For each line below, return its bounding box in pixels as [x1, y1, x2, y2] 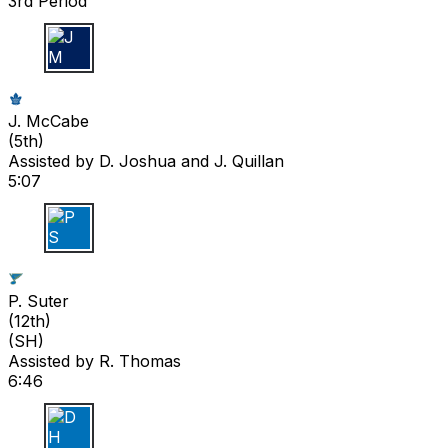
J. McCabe [8, 110, 89, 131]
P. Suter [8, 290, 69, 311]
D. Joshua [99, 150, 176, 171]
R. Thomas [99, 350, 181, 371]
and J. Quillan [176, 150, 284, 171]
